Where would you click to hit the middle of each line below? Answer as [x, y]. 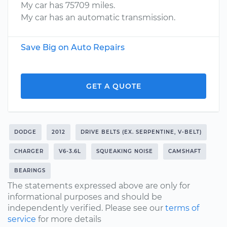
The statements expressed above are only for [99, 186]
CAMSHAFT [185, 151]
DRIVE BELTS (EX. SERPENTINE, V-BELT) [141, 132]
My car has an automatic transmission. [98, 17]
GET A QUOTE [113, 86]
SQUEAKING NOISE [125, 151]
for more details [69, 219]
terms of [182, 208]
